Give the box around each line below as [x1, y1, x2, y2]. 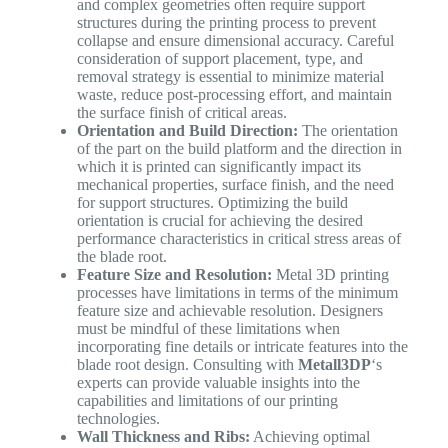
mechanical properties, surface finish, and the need [76, 175, 394, 193]
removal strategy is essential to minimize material [76, 67, 384, 85]
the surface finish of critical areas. [76, 103, 287, 121]
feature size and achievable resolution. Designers [76, 301, 383, 319]
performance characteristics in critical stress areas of [76, 229, 401, 247]
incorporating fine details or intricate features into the [76, 337, 408, 355]
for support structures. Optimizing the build [76, 193, 348, 211]
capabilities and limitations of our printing [76, 391, 338, 409]
